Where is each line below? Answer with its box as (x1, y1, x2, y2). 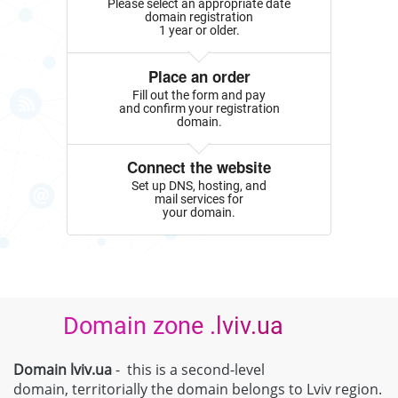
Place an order (147, 66, 251, 88)
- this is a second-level (112, 359, 265, 379)
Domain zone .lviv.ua (57, 311, 284, 340)
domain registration (145, 10, 253, 25)
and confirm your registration (118, 100, 280, 115)
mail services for (155, 191, 243, 206)
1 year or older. (158, 23, 240, 38)
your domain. (163, 204, 235, 219)
